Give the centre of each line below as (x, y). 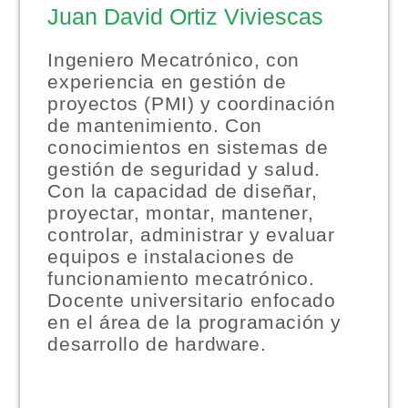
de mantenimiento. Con (155, 125)
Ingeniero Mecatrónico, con (174, 59)
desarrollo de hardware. (157, 343)
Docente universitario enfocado (192, 300)
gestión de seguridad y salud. (184, 168)
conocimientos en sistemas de (188, 147)
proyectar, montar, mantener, (181, 212)
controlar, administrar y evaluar (191, 234)
